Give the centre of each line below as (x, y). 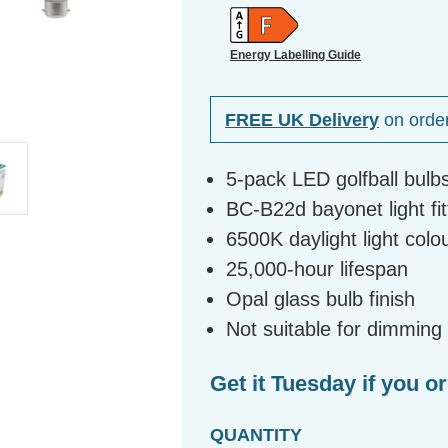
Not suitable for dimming (334, 329)
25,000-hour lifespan (317, 269)
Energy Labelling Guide (295, 54)
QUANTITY (256, 435)
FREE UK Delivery (302, 119)
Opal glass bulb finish (321, 299)
